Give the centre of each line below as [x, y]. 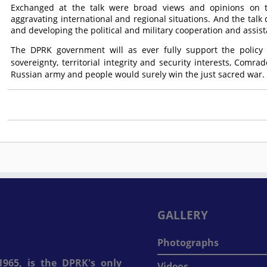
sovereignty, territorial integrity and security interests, [123, 62]
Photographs [188, 243]
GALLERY [183, 215]
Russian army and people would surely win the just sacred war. [138, 74]
